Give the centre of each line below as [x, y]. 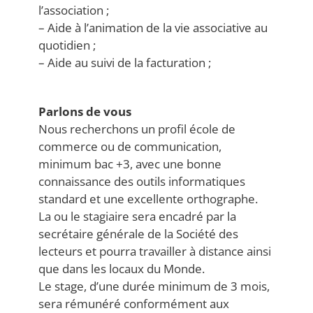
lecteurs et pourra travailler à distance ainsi [155, 252]
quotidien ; [67, 45]
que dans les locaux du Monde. [122, 269]
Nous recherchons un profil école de [137, 129]
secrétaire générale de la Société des [138, 234]
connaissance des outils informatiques [142, 182]
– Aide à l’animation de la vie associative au [153, 28]
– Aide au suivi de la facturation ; [125, 63]
